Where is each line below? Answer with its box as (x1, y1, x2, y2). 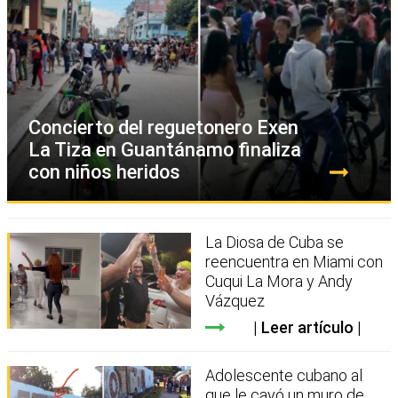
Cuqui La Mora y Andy (205, 271, 354, 291)
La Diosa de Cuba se (205, 232, 345, 251)
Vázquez (205, 291, 266, 310)
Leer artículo (260, 317, 354, 337)
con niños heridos (28, 160, 180, 183)
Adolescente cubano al (205, 365, 363, 385)
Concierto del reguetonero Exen (28, 115, 298, 139)
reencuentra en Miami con (205, 251, 384, 271)
